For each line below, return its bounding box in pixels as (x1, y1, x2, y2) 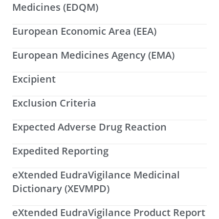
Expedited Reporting (12, 144, 109, 158)
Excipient (12, 72, 56, 86)
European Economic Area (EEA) (12, 24, 156, 38)
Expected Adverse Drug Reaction (12, 120, 167, 134)
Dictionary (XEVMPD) (12, 182, 109, 196)
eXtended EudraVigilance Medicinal (12, 168, 180, 182)
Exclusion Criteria (12, 96, 96, 110)
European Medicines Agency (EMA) (12, 48, 175, 62)
